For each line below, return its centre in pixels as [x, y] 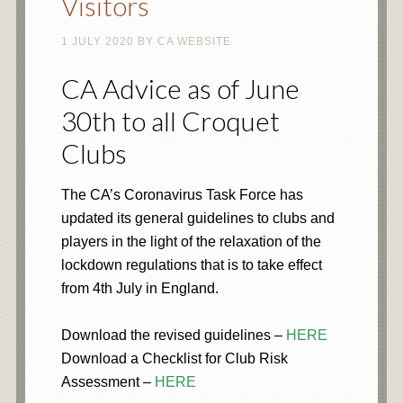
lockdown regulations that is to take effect [191, 265]
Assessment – [107, 382]
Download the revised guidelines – [173, 335]
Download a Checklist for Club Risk [174, 358]
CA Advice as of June [180, 88]
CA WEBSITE [194, 41]
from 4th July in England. [139, 288]
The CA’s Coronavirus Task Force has [182, 195]
